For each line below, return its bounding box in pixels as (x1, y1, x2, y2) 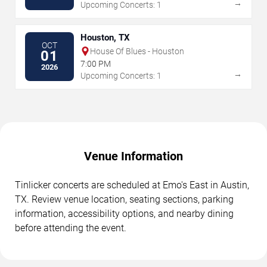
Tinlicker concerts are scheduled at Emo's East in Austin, (15, 179, 249, 191)
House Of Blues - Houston (90, 46, 184, 56)
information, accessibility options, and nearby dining (15, 207, 234, 219)
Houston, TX (80, 32, 130, 43)
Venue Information (84, 148, 183, 163)
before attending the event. (15, 222, 126, 234)
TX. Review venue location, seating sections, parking (15, 193, 234, 205)
